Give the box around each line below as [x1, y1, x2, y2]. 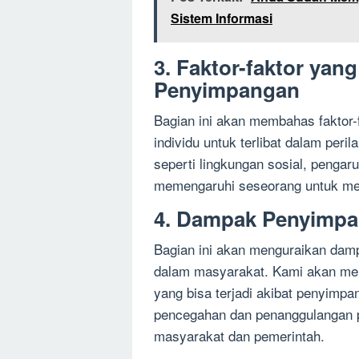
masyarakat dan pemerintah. [154, 325, 325, 346]
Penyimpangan [154, 75, 300, 105]
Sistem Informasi [171, 9, 272, 28]
